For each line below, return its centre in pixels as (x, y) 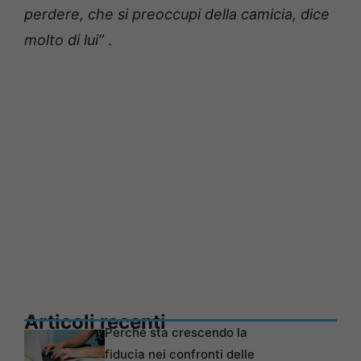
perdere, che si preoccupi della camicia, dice (177, 14)
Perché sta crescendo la (176, 332)
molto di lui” (64, 39)
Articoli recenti (95, 322)
